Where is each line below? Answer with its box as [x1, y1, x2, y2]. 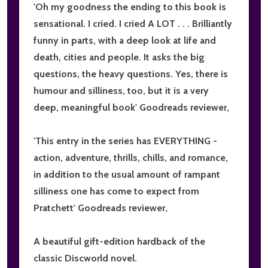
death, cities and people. [33, 51, 144, 63]
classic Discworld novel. [33, 252, 137, 264]
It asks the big [144, 51, 205, 63]
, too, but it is [123, 84, 183, 96]
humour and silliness [33, 84, 123, 96]
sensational [33, 17, 83, 29]
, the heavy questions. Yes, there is [77, 68, 228, 80]
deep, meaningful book [33, 101, 135, 113]
